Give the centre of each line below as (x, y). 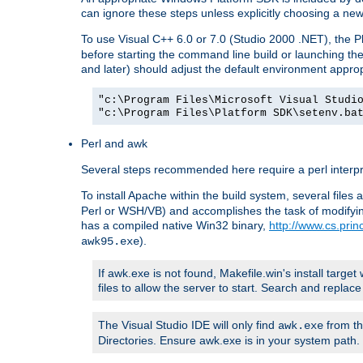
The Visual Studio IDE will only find (188, 325)
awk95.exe (110, 241)
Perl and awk (114, 143)
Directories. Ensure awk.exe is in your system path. (229, 340)
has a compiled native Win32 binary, (175, 225)
